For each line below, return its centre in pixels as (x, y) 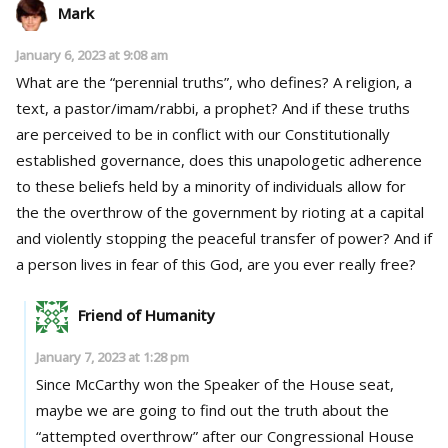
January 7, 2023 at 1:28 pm (112, 356)
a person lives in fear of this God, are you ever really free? (216, 263)
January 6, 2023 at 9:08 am (92, 54)
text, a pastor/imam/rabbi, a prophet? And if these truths (213, 107)
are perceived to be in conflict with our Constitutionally (203, 133)
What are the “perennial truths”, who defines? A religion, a (214, 81)
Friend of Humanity (146, 314)
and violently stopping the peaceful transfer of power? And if (205, 237)
